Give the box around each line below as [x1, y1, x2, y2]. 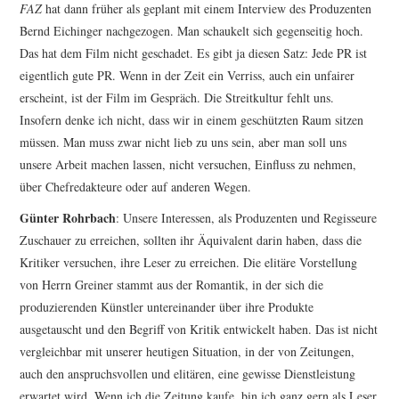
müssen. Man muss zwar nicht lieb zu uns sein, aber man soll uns [20, 134, 347, 151]
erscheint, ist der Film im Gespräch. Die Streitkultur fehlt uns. [20, 89, 335, 107]
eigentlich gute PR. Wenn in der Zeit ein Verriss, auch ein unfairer [20, 67, 355, 85]
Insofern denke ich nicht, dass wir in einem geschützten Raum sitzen [20, 111, 364, 129]
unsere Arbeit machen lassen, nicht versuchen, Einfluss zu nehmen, [20, 156, 357, 174]
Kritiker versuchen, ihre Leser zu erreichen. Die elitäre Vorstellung [20, 254, 358, 272]
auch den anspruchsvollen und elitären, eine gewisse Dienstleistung [20, 365, 356, 383]
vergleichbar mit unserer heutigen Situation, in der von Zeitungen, [20, 343, 355, 361]
